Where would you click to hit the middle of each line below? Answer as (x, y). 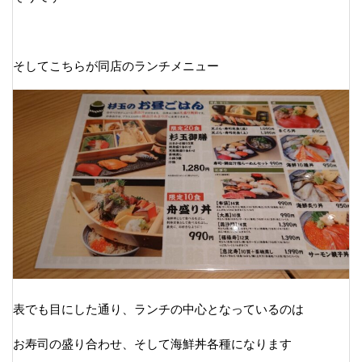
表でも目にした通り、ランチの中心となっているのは (158, 309)
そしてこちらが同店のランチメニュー (116, 65)
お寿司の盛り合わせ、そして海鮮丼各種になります (152, 343)
